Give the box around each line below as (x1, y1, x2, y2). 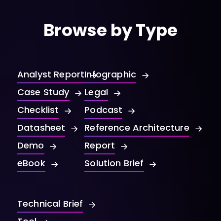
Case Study (17, 86, 70, 99)
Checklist (17, 104, 59, 116)
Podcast (84, 104, 123, 116)
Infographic (84, 68, 137, 81)
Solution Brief (84, 157, 144, 170)
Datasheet (17, 121, 66, 134)
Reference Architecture (84, 121, 189, 134)
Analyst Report (17, 68, 85, 81)
